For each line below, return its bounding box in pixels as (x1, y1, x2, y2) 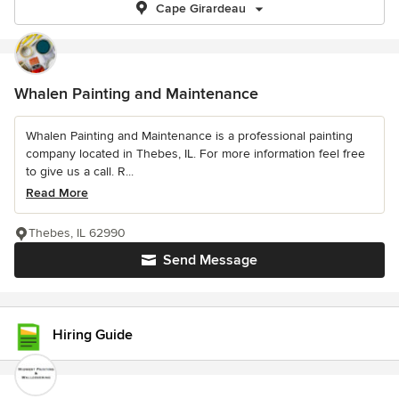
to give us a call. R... (26, 164, 134, 179)
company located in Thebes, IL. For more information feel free (26, 146, 365, 161)
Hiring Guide (53, 325, 133, 344)
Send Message (163, 251, 257, 269)
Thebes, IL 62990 (28, 225, 126, 240)
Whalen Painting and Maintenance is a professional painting (26, 128, 353, 143)
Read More (26, 185, 88, 200)
